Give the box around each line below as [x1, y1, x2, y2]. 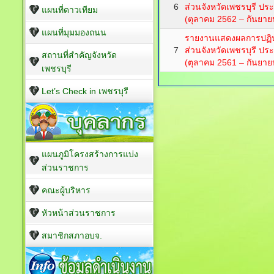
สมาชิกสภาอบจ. [42, 231, 102, 240]
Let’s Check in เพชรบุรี [42, 86, 128, 96]
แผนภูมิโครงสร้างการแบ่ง [42, 149, 138, 159]
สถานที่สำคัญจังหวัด [42, 50, 117, 60]
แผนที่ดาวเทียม [42, 5, 98, 15]
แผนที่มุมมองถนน [42, 28, 106, 37]
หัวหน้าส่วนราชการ [42, 208, 116, 218]
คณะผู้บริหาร [42, 185, 91, 195]
